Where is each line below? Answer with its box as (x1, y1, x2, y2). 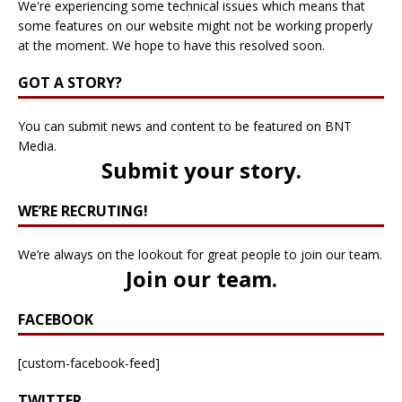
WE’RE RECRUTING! (18, 201, 148, 222)
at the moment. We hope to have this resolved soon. (18, 37, 325, 55)
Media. (18, 137, 57, 155)
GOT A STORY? (18, 73, 122, 93)
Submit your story (100, 155, 296, 186)
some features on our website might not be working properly (18, 17, 372, 35)
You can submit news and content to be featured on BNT (18, 118, 352, 135)
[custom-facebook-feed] (18, 354, 160, 372)
